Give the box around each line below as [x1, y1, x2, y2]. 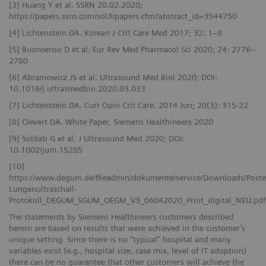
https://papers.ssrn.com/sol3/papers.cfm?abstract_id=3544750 [9, 11, 237, 21]
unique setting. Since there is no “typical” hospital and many [9, 234, 231, 244]
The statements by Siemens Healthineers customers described [9, 211, 234, 221]
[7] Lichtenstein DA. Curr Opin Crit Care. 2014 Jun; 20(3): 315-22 [9, 100, 248, 110]
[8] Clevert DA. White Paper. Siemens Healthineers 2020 [9, 116, 213, 126]
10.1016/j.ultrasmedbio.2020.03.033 [9, 83, 145, 93]
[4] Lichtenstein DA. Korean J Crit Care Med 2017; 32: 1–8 [9, 27, 222, 37]
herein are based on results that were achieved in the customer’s [9, 223, 245, 233]
